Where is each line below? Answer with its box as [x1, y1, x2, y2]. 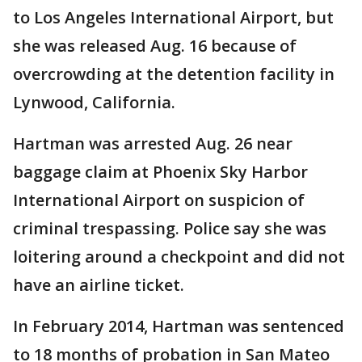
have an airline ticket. [13, 274, 184, 297]
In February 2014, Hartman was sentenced [13, 315, 344, 338]
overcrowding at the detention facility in [13, 63, 335, 86]
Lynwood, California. [13, 91, 175, 114]
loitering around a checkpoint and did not [13, 246, 345, 268]
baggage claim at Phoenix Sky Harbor [13, 161, 308, 183]
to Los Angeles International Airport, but [13, 6, 334, 29]
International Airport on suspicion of [13, 189, 305, 212]
